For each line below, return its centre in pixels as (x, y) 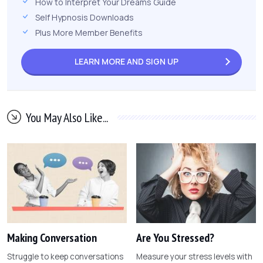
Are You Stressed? (175, 237)
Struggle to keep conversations (65, 256)
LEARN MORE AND (110, 61)
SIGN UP (162, 61)
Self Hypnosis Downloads (85, 17)
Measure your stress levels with (194, 256)
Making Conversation (52, 237)
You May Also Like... (67, 117)
